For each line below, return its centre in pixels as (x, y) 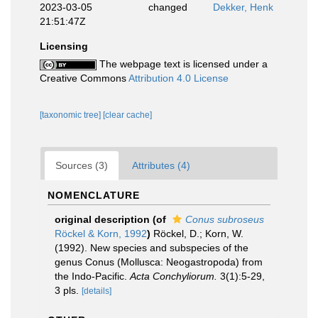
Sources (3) (82, 165)
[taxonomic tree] (71, 115)
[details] (97, 291)
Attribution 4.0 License (179, 78)
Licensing (64, 46)
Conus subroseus (225, 219)
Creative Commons (84, 78)
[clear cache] (127, 115)
